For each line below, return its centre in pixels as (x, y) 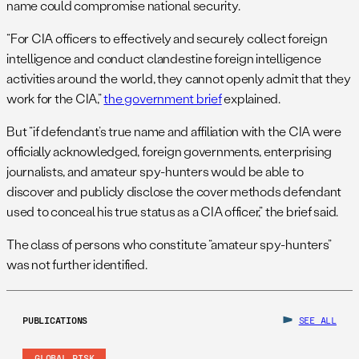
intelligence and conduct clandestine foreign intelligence (164, 58)
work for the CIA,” (55, 99)
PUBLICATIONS (55, 320)
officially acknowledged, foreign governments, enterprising (169, 151)
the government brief (163, 99)
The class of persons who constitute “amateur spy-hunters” (169, 244)
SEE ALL (317, 320)
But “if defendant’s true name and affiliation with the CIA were (174, 131)
